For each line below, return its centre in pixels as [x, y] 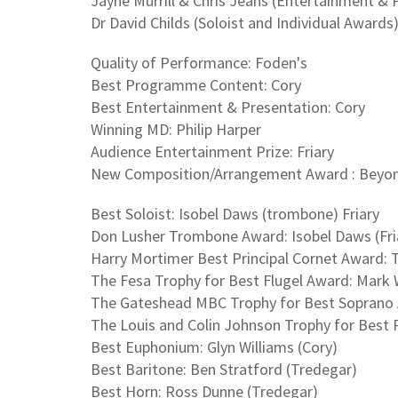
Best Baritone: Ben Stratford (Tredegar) [224, 369]
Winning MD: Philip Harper [176, 129]
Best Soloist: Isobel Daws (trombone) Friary [235, 213]
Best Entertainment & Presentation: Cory [228, 107]
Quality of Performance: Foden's [199, 62]
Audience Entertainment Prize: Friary [212, 151]
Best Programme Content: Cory [196, 84]
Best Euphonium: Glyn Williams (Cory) [214, 346]
